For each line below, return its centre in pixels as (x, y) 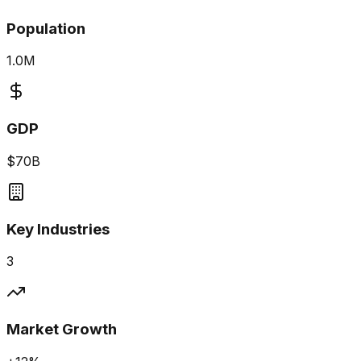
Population (46, 28)
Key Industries (58, 229)
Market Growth (62, 330)
